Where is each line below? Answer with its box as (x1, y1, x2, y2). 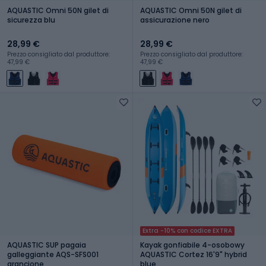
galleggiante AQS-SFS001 (7, 249, 99, 259)
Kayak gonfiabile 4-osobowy (140, 239, 245, 250)
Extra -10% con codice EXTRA (142, 226, 232, 235)
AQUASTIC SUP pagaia (7, 239, 86, 250)
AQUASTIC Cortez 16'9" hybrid (140, 249, 247, 259)
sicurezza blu (7, 14, 55, 25)
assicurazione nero (140, 14, 210, 25)
